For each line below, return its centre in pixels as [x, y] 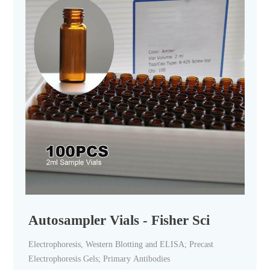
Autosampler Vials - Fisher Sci [119, 220]
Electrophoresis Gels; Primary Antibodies [99, 259]
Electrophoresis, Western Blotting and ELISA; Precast [121, 245]
